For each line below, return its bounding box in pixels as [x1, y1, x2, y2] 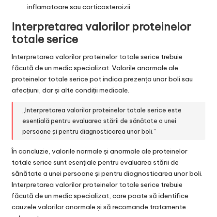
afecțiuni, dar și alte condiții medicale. [12, 85, 129, 94]
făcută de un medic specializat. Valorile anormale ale [12, 63, 178, 72]
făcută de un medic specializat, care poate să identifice [12, 191, 188, 200]
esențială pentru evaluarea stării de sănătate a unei [22, 117, 177, 125]
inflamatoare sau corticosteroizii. [27, 2, 132, 11]
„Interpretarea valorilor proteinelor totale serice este [22, 106, 182, 114]
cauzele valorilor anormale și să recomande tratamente [12, 202, 186, 211]
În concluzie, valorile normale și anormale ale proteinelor [12, 146, 187, 155]
